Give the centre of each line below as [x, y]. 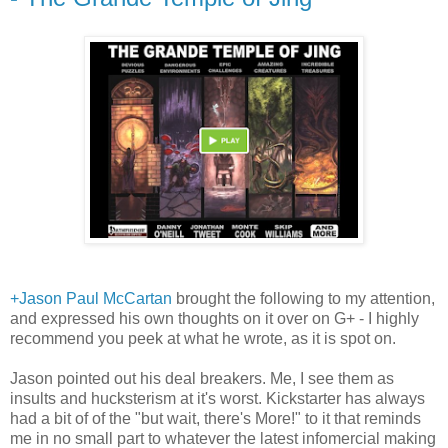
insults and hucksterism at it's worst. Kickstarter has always [217, 399]
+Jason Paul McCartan [91, 299]
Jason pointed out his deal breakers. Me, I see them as [202, 379]
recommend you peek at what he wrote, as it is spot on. [203, 339]
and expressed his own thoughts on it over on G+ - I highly [214, 319]
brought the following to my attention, [303, 299]
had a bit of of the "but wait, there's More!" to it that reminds [215, 419]
